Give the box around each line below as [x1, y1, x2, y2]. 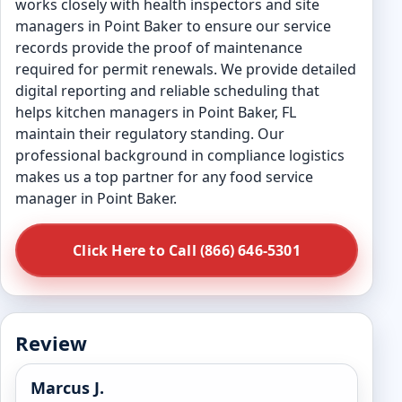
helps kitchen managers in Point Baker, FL [15, 102, 296, 122]
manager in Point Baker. [15, 188, 177, 208]
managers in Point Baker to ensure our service [15, 16, 331, 36]
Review [15, 329, 87, 356]
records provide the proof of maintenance [15, 38, 302, 57]
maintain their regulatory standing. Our [15, 124, 284, 144]
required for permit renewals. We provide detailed [15, 59, 356, 79]
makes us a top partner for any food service [15, 167, 313, 187]
